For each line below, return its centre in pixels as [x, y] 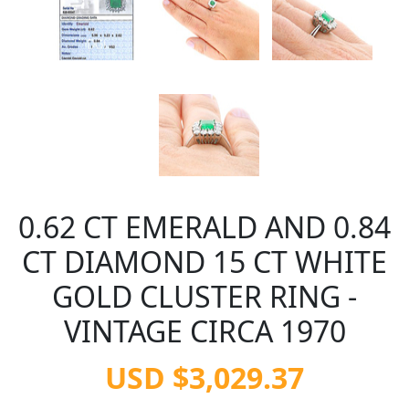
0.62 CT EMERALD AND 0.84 [204, 227]
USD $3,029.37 [204, 378]
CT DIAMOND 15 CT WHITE [204, 262]
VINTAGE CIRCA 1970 [204, 331]
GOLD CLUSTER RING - [204, 296]
